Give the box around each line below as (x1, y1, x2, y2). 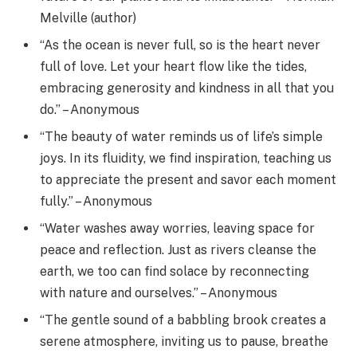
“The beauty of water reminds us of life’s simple (40, 128, 323, 144)
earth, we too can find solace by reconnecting (40, 263, 309, 279)
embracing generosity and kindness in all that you (40, 80, 334, 96)
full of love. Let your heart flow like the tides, (40, 58, 307, 74)
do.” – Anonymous (40, 101, 139, 117)
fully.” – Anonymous (40, 193, 152, 209)
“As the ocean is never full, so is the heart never (40, 37, 320, 53)
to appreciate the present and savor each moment (40, 171, 336, 187)
